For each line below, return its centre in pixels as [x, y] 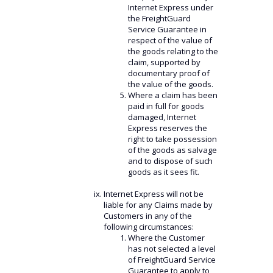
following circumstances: [148, 227]
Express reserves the [167, 128]
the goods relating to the [173, 51]
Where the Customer [166, 238]
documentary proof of [168, 73]
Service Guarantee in [167, 29]
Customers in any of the [147, 216]
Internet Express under [170, 7]
